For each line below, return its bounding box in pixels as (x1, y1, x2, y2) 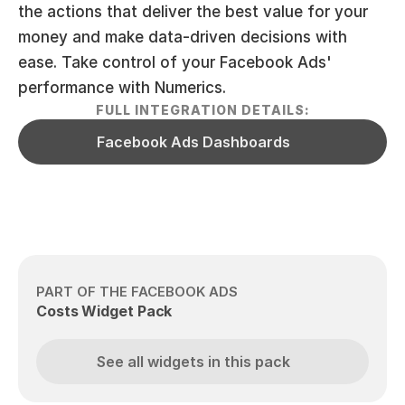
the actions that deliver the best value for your (18, 3, 368, 21)
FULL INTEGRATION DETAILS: (95, 102, 310, 118)
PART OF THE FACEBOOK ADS (36, 283, 238, 300)
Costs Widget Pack (36, 302, 173, 320)
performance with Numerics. (18, 79, 226, 97)
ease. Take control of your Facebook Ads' (18, 53, 332, 71)
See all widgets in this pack (97, 352, 290, 371)
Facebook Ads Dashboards (97, 132, 290, 151)
